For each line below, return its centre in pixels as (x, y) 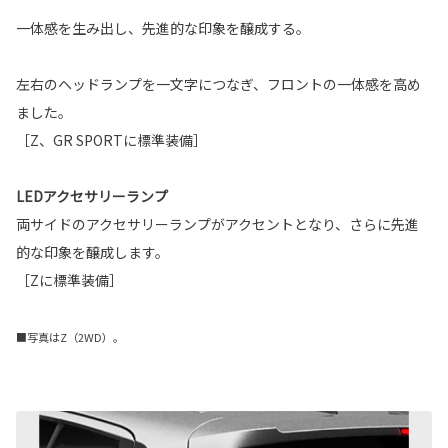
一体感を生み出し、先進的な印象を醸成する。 (163, 27)
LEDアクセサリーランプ (92, 195)
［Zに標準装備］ (69, 279)
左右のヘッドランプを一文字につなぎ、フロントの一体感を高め (218, 83)
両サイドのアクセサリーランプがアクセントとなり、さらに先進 (217, 223)
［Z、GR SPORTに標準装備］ (111, 139)
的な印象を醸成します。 (92, 251)
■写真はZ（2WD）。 (70, 336)
